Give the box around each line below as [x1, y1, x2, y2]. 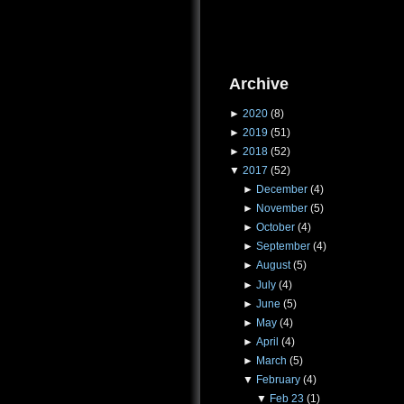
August [255, 259, 290, 272]
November [255, 202, 308, 216]
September [255, 240, 310, 253]
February [255, 372, 300, 386]
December [255, 183, 308, 197]
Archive [229, 73, 289, 93]
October [255, 221, 295, 234]
